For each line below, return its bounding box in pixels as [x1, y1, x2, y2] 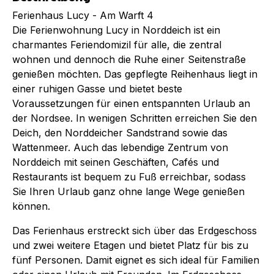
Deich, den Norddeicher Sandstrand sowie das [12, 126, 228, 139]
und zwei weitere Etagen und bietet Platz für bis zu [12, 239, 248, 251]
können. [12, 199, 50, 212]
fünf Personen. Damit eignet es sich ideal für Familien [12, 253, 259, 266]
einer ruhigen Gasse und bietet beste [12, 82, 182, 95]
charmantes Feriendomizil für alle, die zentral [12, 38, 221, 51]
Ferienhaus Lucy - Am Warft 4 [12, 9, 154, 21]
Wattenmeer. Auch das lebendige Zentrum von [12, 141, 228, 154]
